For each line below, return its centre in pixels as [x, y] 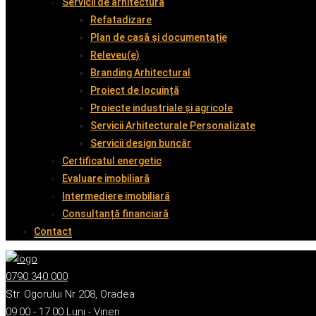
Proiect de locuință [135, 90]
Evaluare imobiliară [106, 178]
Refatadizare [121, 20]
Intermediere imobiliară [116, 196]
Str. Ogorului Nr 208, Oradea [70, 294]
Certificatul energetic [112, 161]
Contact [53, 231]
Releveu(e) [115, 55]
